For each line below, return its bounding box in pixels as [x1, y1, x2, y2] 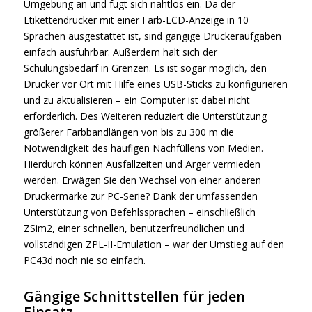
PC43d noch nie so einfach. [23, 253, 146, 267]
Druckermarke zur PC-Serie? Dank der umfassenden [23, 189, 258, 203]
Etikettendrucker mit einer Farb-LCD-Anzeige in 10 [23, 13, 249, 27]
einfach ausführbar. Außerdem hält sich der [23, 45, 217, 59]
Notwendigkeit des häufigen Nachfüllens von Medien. [23, 141, 263, 155]
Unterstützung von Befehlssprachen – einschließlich [23, 205, 256, 219]
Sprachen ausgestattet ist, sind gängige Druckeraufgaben [23, 29, 281, 43]
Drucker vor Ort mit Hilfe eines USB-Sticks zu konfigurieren [23, 77, 288, 91]
